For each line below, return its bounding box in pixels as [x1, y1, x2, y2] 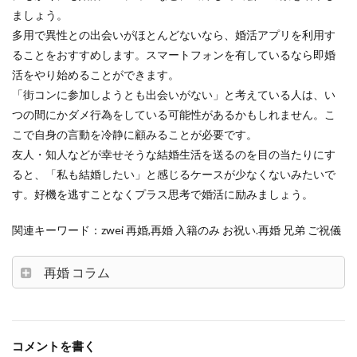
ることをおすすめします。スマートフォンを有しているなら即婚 [12, 48, 335, 61]
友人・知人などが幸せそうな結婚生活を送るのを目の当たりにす [12, 147, 335, 161]
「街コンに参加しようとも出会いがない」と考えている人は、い [12, 88, 335, 101]
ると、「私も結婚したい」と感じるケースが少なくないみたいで [12, 167, 335, 181]
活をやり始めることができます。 [12, 68, 179, 81]
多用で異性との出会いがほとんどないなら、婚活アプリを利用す [12, 28, 335, 41]
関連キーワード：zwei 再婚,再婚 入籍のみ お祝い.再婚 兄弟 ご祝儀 [12, 223, 341, 237]
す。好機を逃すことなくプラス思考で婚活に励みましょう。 [12, 187, 313, 201]
